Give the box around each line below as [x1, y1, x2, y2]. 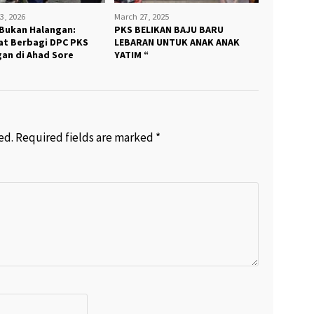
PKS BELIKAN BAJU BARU [114, 23, 224, 36]
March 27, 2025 [114, 11, 170, 22]
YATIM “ [114, 48, 149, 62]
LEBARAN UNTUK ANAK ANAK [114, 36, 240, 49]
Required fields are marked [15, 130, 156, 146]
